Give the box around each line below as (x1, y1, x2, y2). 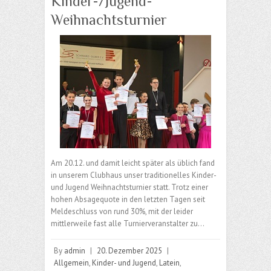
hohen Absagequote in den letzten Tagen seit (51, 194, 205, 205)
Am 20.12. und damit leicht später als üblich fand (51, 158, 215, 169)
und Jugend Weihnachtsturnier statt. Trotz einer (51, 182, 208, 193)
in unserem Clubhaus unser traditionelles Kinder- (51, 170, 216, 181)
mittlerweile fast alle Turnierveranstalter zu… (51, 218, 204, 229)
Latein (159, 258, 180, 269)
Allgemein (54, 258, 89, 269)
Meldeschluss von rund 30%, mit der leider (51, 206, 193, 217)
